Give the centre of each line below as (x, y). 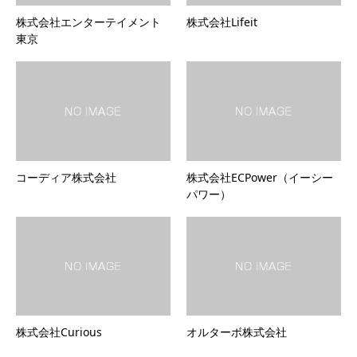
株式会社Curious (59, 332)
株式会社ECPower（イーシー (260, 177)
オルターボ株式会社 (237, 332)
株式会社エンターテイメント (88, 22)
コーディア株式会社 (66, 177)
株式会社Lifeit (222, 22)
